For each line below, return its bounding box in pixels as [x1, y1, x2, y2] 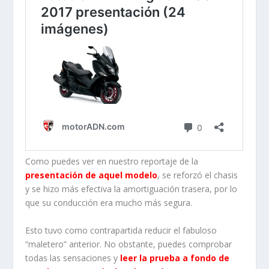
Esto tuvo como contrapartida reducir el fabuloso [25, 224, 217, 236]
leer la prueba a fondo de [120, 252, 230, 264]
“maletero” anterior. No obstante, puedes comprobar [25, 238, 232, 250]
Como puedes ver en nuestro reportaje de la [25, 156, 199, 168]
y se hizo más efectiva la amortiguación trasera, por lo [25, 183, 238, 195]
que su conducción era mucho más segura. [25, 197, 193, 209]
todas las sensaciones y [25, 252, 118, 264]
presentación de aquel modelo [25, 169, 158, 181]
